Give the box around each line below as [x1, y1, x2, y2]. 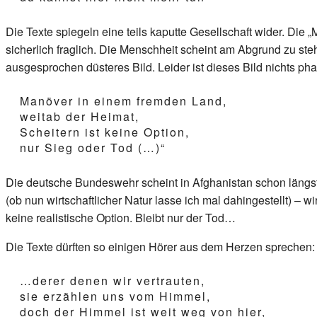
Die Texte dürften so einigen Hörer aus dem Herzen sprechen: [6, 238, 315, 255]
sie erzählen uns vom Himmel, [20, 287, 211, 304]
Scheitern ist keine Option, [20, 123, 190, 140]
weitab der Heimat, [20, 108, 139, 125]
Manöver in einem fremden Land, [20, 92, 227, 109]
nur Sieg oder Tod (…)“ [20, 139, 166, 156]
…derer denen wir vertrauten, [20, 272, 205, 289]
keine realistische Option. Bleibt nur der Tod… [6, 209, 236, 226]
